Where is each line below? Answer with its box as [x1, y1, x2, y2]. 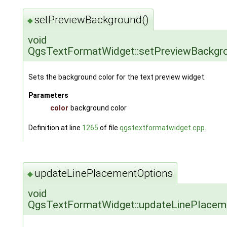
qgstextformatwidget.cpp [119, 123, 205, 132]
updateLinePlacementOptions [34, 167, 173, 180]
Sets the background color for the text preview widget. [28, 72, 206, 81]
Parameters [28, 91, 68, 99]
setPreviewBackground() [34, 13, 149, 26]
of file [98, 123, 120, 132]
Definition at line [28, 123, 82, 132]
